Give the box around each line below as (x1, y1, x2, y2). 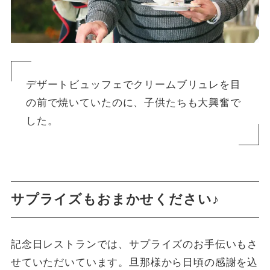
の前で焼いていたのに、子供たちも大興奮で (25, 96, 241, 108)
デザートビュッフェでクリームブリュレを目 (25, 78, 241, 90)
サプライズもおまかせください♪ (10, 192, 219, 207)
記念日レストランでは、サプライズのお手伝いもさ (10, 239, 259, 250)
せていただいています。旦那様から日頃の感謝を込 (10, 257, 259, 268)
